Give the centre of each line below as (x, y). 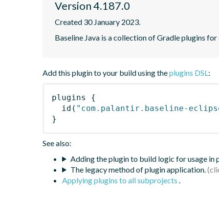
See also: (57, 143)
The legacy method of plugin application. (138, 169)
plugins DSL (189, 72)
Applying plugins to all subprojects (120, 180)
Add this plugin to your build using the (106, 72)
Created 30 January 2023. (98, 22)
